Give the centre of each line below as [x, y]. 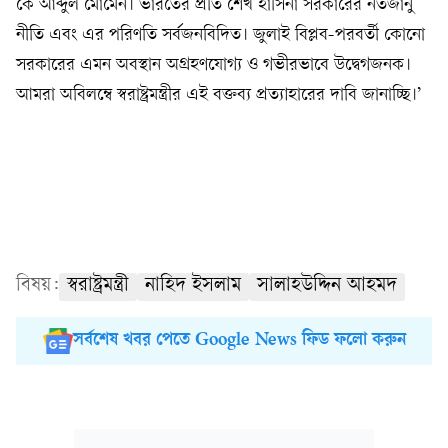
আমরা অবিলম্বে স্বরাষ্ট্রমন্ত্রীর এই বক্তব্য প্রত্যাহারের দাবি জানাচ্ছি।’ [218, 95]
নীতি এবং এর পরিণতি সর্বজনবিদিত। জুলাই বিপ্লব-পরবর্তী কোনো [220, 35]
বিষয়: [37, 286]
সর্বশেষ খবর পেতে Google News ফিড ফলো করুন [239, 341]
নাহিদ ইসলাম [193, 286]
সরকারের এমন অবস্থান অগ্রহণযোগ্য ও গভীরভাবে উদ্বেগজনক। [213, 65]
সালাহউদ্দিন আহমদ [327, 286]
